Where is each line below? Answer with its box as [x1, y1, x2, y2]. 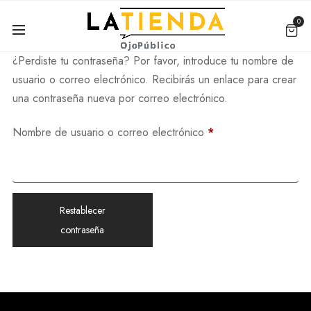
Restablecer [59, 203, 106, 217]
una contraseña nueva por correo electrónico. [12, 90, 228, 106]
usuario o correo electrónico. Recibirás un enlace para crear [12, 71, 296, 87]
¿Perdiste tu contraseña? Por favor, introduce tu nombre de [12, 52, 294, 69]
